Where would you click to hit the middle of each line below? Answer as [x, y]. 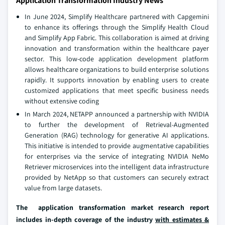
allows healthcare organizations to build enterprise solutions [117, 70]
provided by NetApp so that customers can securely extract [117, 178]
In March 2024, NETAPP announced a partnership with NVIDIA [117, 114]
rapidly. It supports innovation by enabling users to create [117, 80]
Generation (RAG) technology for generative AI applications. [117, 135]
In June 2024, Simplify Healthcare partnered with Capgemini [117, 17]
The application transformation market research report [113, 208]
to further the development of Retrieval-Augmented [117, 125]
